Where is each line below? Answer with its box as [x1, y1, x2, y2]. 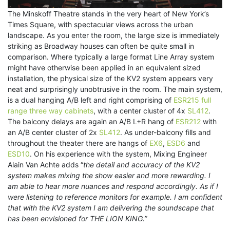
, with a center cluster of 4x [93, 106, 187, 116]
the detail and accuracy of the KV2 [83, 160, 200, 169]
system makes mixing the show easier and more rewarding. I [8, 171, 210, 180]
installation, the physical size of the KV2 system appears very [8, 74, 213, 83]
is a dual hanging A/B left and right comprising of [8, 95, 174, 105]
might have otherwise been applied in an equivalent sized [8, 63, 201, 72]
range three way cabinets [8, 106, 93, 116]
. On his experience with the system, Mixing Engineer [30, 149, 207, 159]
